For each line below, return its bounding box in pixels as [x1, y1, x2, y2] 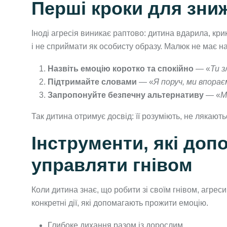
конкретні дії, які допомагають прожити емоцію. [31, 198, 208, 207]
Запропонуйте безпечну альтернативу [48, 90, 204, 99]
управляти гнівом [31, 154, 193, 175]
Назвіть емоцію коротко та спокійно [48, 64, 194, 73]
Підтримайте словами [48, 77, 137, 86]
